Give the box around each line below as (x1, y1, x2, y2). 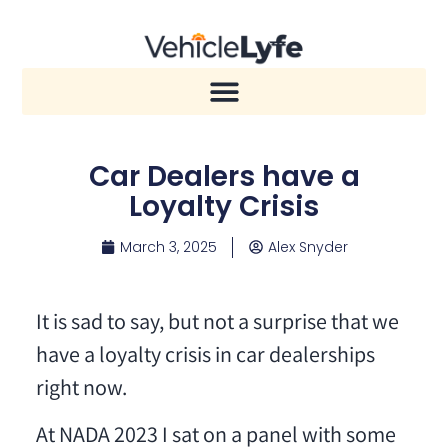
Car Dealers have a (88, 156, 360, 196)
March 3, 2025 (119, 236, 217, 257)
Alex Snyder (267, 236, 348, 257)
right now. (35, 374, 127, 406)
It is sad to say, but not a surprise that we (35, 308, 399, 340)
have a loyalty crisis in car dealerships (35, 341, 375, 373)
